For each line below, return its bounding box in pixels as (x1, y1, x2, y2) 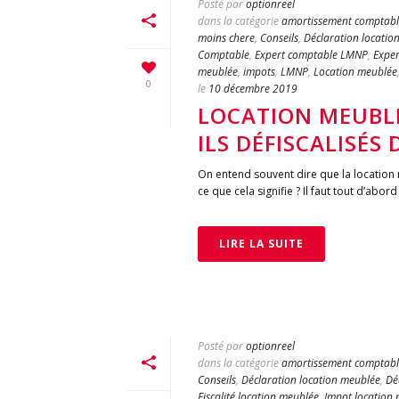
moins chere (198, 30, 255, 45)
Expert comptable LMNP (255, 47, 368, 62)
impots (243, 64, 275, 79)
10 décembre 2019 (208, 81, 297, 96)
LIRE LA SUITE (219, 236, 304, 251)
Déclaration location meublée (241, 372, 380, 387)
